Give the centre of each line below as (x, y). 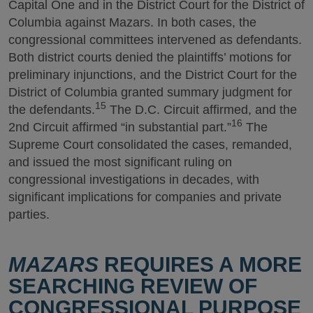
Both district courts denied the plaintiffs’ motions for (150, 57)
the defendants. (52, 109)
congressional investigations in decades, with (134, 179)
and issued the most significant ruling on (120, 162)
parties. (29, 214)
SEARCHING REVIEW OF (133, 286)
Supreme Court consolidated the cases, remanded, (150, 144)
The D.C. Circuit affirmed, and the (202, 109)
